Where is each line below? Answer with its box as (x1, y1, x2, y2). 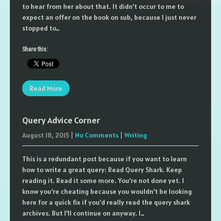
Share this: (22, 46, 48, 53)
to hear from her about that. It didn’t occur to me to (22, 2, 184, 11)
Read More (30, 84, 62, 93)
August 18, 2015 (22, 131, 69, 140)
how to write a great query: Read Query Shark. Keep (22, 165, 182, 174)
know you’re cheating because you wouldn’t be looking (22, 187, 192, 196)
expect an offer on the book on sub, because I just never (22, 13, 196, 22)
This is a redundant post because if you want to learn (22, 154, 187, 163)
